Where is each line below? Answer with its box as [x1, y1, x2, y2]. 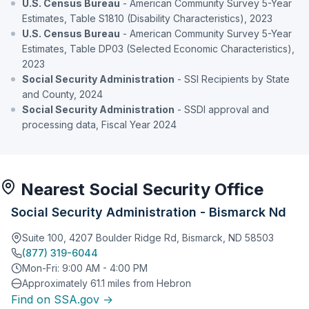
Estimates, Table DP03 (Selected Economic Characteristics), [22, 43, 295, 54]
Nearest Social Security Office [17, 179, 263, 199]
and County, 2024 [22, 88, 103, 100]
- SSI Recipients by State [175, 73, 290, 85]
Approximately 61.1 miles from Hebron [22, 277, 191, 289]
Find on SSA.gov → [11, 292, 113, 306]
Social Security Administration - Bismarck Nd [11, 205, 286, 219]
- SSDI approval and [175, 103, 269, 115]
